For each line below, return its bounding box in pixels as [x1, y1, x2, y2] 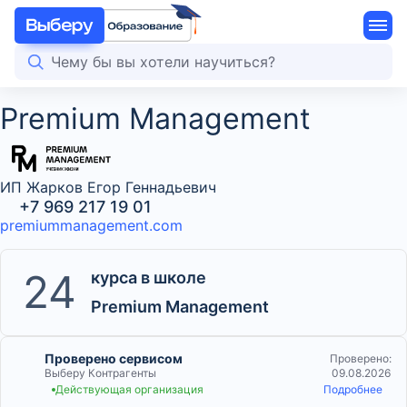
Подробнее [323, 382, 383, 396]
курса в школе [91, 267, 206, 287]
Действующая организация [55, 382, 203, 396]
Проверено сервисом [45, 350, 183, 366]
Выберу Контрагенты [45, 365, 156, 380]
